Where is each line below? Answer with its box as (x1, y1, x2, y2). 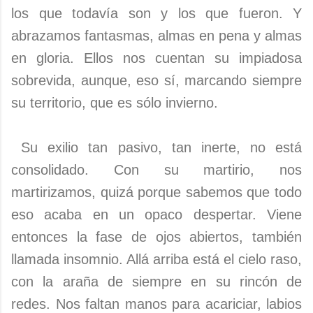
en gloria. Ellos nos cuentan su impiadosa (11, 50, 302, 66)
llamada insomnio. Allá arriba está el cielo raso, (11, 252, 302, 267)
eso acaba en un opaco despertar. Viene (11, 207, 302, 222)
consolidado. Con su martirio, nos (11, 162, 302, 177)
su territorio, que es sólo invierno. (11, 95, 218, 110)
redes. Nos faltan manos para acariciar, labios (11, 296, 302, 312)
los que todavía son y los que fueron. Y (11, 6, 302, 21)
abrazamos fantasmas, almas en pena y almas (11, 28, 302, 43)
